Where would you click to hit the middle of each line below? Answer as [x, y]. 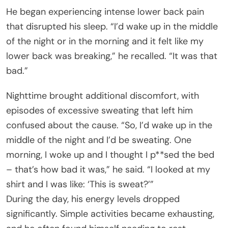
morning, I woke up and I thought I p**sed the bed [110, 155]
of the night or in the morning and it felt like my [105, 41]
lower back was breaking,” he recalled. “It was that [112, 56]
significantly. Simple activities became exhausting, [110, 214]
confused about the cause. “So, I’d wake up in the [109, 125]
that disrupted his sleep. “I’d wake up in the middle [112, 27]
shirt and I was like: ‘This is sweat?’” [80, 184]
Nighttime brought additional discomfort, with [103, 96]
